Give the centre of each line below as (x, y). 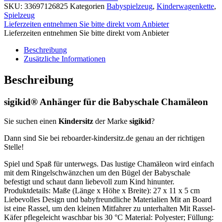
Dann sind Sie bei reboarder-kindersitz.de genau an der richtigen (104, 138)
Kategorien (87, 6)
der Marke (111, 121)
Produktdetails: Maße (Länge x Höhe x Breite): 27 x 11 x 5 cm (102, 190)
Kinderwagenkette (185, 6)
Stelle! (14, 147)
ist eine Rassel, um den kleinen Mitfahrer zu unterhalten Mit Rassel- (110, 208)
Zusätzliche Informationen (65, 59)
